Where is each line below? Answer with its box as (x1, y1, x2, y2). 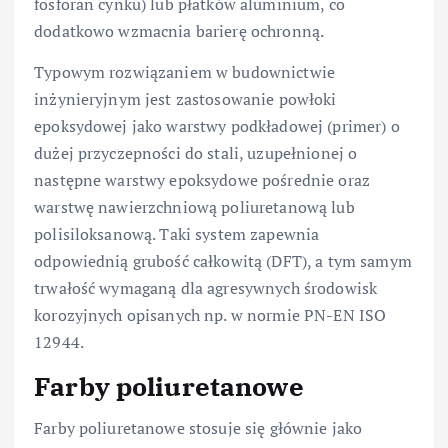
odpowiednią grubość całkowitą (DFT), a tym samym (34, 249, 412, 272)
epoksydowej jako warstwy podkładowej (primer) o (34, 114, 400, 137)
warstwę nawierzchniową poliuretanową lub (34, 195, 355, 218)
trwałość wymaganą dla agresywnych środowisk (34, 276, 378, 299)
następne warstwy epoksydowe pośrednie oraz (34, 168, 370, 191)
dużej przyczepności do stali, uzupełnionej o (34, 141, 358, 164)
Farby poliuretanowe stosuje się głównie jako (34, 417, 363, 440)
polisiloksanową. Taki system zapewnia (34, 222, 320, 245)
